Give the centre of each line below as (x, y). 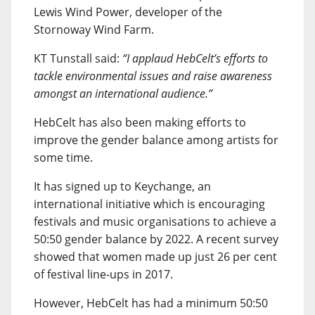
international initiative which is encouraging (149, 204)
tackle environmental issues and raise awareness (153, 76)
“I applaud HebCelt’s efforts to (195, 58)
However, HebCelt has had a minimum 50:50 (151, 303)
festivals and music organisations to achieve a (155, 221)
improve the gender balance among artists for (156, 140)
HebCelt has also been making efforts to (140, 122)
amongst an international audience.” (123, 94)
